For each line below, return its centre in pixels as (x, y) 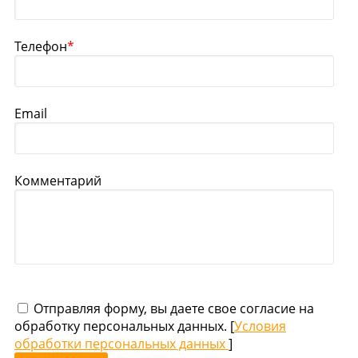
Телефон (41, 47)
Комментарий (58, 181)
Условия (260, 326)
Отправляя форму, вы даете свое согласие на (172, 309)
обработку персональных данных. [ (124, 326)
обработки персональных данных (121, 344)
